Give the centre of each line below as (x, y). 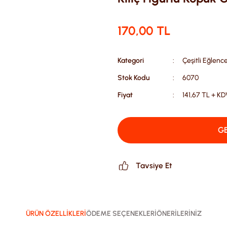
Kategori (131, 61)
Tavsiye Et (154, 165)
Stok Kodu (134, 78)
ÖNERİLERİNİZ (179, 214)
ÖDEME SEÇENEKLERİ (121, 214)
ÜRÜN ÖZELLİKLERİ (56, 214)
